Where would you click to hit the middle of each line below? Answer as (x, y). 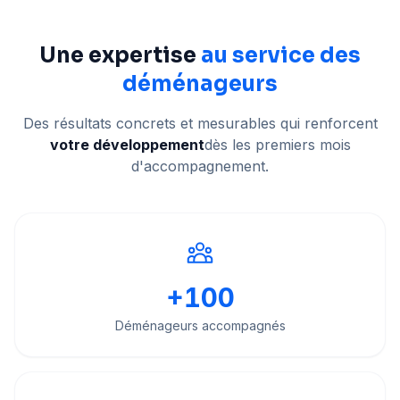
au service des (281, 55)
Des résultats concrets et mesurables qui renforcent (200, 123)
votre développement (127, 145)
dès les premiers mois (277, 145)
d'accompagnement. (200, 166)
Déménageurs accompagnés (200, 325)
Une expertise (120, 55)
